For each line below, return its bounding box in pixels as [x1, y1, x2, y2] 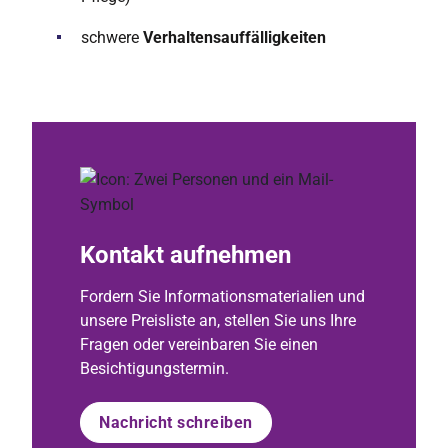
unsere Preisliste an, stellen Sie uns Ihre [80, 311, 356, 330]
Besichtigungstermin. [80, 359, 229, 378]
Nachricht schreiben [99, 413, 253, 432]
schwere [81, 28, 143, 47]
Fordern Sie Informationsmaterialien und [80, 287, 365, 306]
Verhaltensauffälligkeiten [143, 28, 326, 47]
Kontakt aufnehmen [80, 241, 291, 269]
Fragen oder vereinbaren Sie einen [80, 335, 318, 354]
